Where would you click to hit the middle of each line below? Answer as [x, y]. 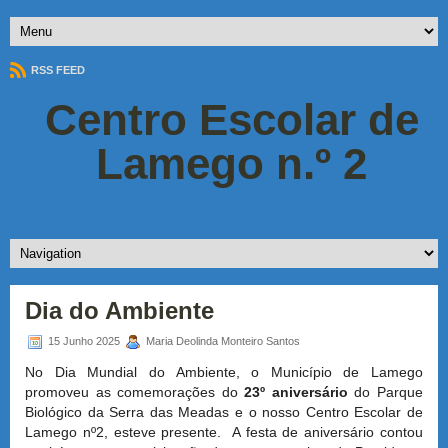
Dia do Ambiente [119, 311]
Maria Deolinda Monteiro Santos [221, 341]
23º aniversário [296, 392]
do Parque [385, 392]
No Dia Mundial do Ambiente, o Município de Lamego [224, 372]
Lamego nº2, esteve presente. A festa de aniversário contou [224, 432]
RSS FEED [56, 70]
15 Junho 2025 [84, 341]
